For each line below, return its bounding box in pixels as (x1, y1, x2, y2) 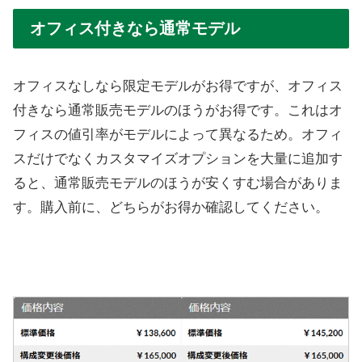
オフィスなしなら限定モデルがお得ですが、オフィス (13, 78, 343, 95)
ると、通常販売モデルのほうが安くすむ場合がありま (13, 175, 343, 192)
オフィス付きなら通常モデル (30, 19, 240, 37)
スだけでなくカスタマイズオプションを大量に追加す (13, 151, 343, 167)
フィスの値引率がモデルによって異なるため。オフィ (13, 127, 343, 143)
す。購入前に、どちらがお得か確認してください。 (13, 200, 329, 216)
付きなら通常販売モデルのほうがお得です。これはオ (13, 103, 343, 119)
